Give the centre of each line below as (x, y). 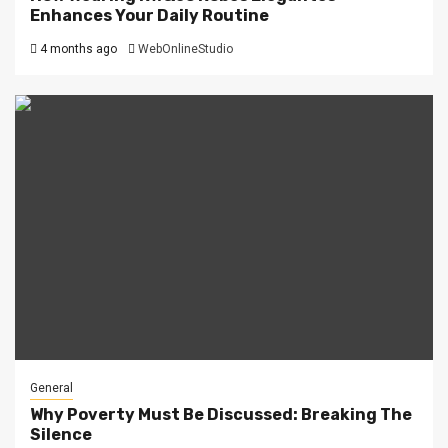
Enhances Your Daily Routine (149, 15)
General (51, 387)
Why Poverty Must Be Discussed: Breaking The (221, 414)
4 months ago (77, 48)
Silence (61, 434)
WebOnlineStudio (185, 48)
